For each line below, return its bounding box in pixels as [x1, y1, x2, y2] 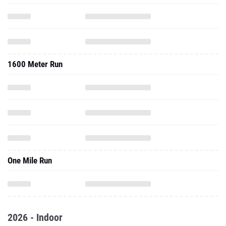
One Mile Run [8, 155, 52, 165]
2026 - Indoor [8, 211, 63, 223]
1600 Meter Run [8, 59, 63, 69]
